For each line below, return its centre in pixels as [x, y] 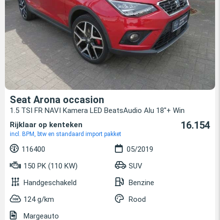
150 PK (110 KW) [50, 166]
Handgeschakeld [50, 183]
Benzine [141, 183]
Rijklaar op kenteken [46, 125]
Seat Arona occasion [57, 100]
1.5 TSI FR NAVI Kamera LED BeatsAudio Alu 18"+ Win [97, 111]
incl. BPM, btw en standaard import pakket [66, 134]
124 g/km [39, 200]
